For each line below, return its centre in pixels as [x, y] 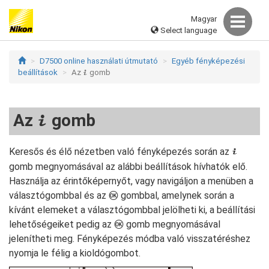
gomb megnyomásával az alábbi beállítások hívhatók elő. [128, 167]
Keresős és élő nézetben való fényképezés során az [120, 152]
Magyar [204, 19]
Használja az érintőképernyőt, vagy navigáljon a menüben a [131, 181]
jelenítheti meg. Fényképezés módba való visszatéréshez [130, 239]
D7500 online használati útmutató [99, 61]
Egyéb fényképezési [208, 61]
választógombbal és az [59, 195]
